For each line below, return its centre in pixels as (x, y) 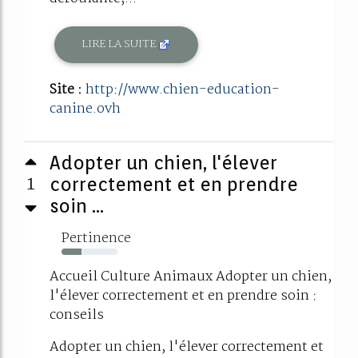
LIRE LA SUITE (120, 44)
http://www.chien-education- (183, 89)
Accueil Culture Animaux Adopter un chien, (191, 276)
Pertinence (96, 238)
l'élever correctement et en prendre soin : (183, 296)
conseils (77, 315)
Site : (68, 89)
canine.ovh (85, 109)
